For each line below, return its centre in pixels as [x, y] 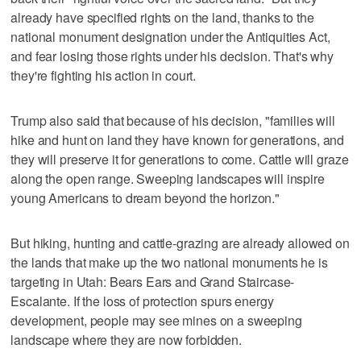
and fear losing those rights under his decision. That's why [172, 56]
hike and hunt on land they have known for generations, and [178, 139]
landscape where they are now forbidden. [126, 339]
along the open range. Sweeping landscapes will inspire [168, 178]
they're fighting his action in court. [104, 75]
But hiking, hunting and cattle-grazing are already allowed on [180, 243]
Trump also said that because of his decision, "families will [173, 120]
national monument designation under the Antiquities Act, [170, 36]
